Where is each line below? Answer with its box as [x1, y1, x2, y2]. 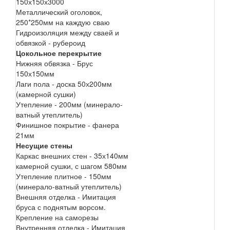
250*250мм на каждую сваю [16, 16, 110, 27]
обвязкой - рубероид [16, 37, 85, 48]
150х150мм [16, 68, 54, 79]
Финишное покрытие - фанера [16, 119, 119, 130]
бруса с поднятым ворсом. [16, 201, 106, 212]
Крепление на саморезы [16, 212, 99, 222]
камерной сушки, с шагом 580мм [16, 160, 127, 171]
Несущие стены [16, 140, 72, 150]
